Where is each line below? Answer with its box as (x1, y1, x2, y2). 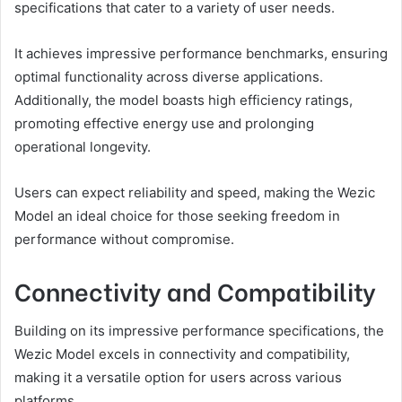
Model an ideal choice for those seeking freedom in (14, 207, 340, 225)
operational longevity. (14, 138, 151, 156)
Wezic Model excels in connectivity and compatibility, (14, 345, 350, 363)
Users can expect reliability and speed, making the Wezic (14, 184, 375, 202)
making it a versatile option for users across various (14, 368, 342, 386)
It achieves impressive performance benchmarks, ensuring (14, 45, 388, 63)
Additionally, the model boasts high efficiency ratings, (14, 92, 353, 109)
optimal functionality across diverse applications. (14, 68, 323, 86)
